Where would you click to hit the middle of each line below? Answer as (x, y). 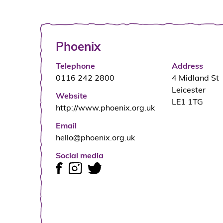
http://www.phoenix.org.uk (105, 108)
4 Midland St (196, 78)
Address (188, 66)
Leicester (189, 90)
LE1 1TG (188, 102)
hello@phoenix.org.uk (95, 138)
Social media (80, 156)
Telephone (75, 66)
